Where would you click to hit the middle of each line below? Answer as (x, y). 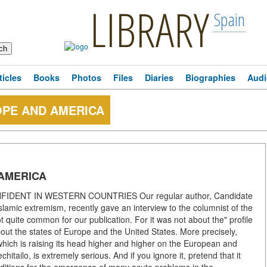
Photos (86, 77)
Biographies (210, 77)
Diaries (159, 77)
